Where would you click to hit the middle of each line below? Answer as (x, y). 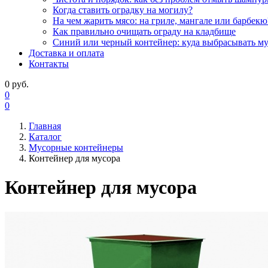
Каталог (45, 137)
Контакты (49, 64)
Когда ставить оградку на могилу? (123, 10)
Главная (45, 126)
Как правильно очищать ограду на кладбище (144, 31)
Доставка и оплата (66, 53)
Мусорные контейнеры (76, 147)
